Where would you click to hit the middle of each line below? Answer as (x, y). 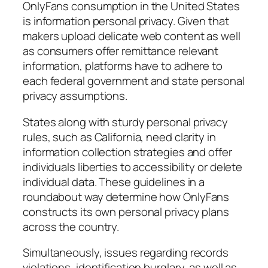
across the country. (71, 226)
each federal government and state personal (134, 81)
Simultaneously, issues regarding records (126, 253)
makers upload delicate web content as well (132, 36)
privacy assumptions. (75, 96)
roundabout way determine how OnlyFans (126, 197)
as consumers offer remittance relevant (121, 51)
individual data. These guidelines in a (114, 182)
